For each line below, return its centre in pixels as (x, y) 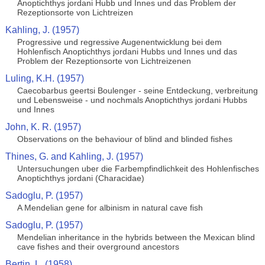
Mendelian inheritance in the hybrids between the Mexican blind (136, 237)
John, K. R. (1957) (43, 127)
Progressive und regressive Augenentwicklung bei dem (119, 42)
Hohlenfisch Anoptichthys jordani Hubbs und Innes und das (127, 51)
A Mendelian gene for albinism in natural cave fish (110, 208)
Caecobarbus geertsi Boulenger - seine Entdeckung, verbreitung (137, 91)
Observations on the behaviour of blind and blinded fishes (125, 139)
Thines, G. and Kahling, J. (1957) (74, 156)
